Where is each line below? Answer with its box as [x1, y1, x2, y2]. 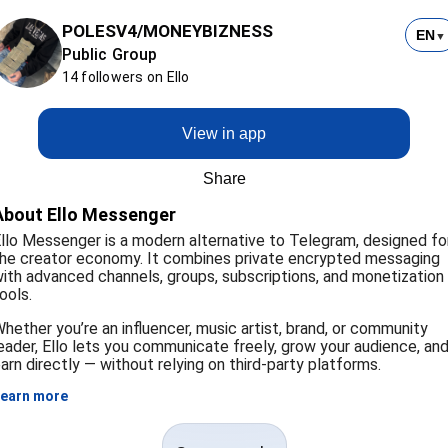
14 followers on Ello [61, 69, 190, 85]
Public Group [61, 45, 158, 64]
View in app [182, 125, 266, 142]
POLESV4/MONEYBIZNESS [61, 21, 273, 41]
